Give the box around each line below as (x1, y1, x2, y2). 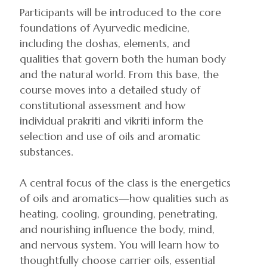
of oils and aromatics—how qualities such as (20, 192, 229, 205)
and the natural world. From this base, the (20, 68, 219, 81)
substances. (20, 145, 73, 159)
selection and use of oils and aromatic (20, 130, 200, 143)
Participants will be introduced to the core (20, 6, 221, 19)
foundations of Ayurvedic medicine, (20, 21, 190, 35)
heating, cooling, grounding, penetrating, (20, 207, 218, 221)
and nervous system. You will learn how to (20, 238, 219, 252)
